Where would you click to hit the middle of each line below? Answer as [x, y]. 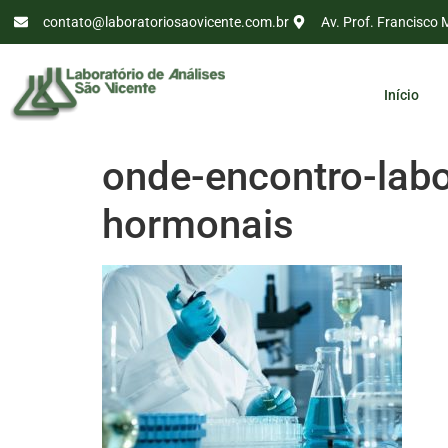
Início [402, 94]
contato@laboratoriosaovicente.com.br [165, 21]
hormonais [198, 225]
